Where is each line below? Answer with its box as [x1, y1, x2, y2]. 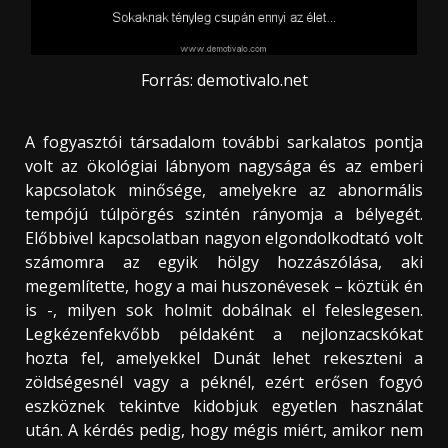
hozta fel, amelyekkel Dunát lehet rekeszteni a [25, 347, 423, 370]
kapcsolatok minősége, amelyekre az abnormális [25, 179, 423, 202]
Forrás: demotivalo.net [140, 68, 308, 91]
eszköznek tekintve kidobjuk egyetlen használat [25, 395, 423, 418]
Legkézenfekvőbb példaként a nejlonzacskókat [25, 323, 423, 346]
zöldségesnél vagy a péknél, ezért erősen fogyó [25, 371, 423, 394]
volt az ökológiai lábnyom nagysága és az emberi [25, 155, 423, 178]
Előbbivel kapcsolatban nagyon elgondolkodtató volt [25, 227, 423, 250]
